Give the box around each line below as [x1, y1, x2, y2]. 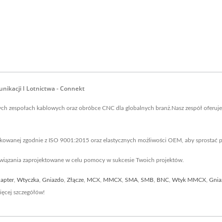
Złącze [67, 177, 84, 183]
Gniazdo [42, 177, 64, 183]
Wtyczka [17, 177, 39, 183]
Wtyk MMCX [172, 177, 206, 183]
